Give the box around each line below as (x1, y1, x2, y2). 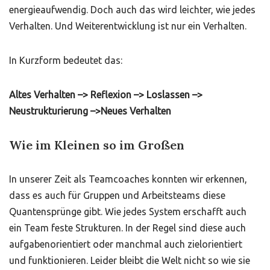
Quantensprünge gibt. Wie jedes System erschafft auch (9, 206, 246, 217)
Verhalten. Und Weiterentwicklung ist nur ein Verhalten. (9, 20, 246, 31)
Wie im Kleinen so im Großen (9, 137, 184, 152)
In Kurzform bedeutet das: (9, 55, 122, 66)
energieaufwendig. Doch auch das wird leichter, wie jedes (9, 4, 256, 15)
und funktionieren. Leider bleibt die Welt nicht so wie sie (9, 255, 250, 266)
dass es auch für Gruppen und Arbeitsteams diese (9, 190, 225, 201)
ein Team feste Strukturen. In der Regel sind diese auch (9, 222, 246, 233)
